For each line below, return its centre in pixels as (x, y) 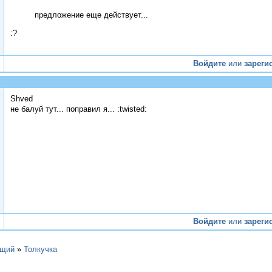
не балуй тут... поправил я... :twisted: (79, 109)
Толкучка (40, 250)
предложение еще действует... (91, 15)
